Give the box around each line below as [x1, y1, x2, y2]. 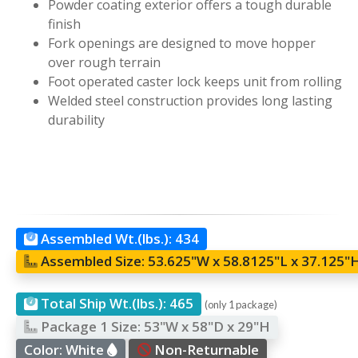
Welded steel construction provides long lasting [48, 91, 332, 109]
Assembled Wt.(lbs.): [41, 229, 176, 248]
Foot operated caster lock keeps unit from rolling [48, 72, 342, 90]
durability [48, 110, 105, 129]
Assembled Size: [41, 252, 145, 271]
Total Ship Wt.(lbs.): [41, 294, 170, 313]
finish [48, 14, 81, 33]
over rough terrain [48, 53, 161, 71]
